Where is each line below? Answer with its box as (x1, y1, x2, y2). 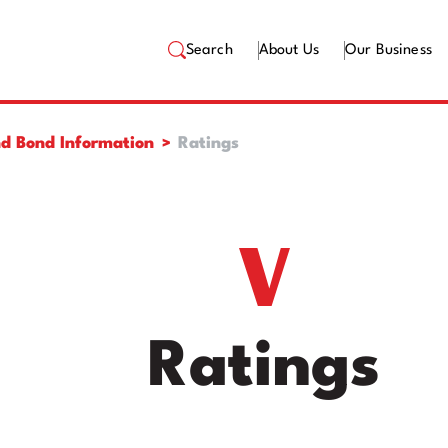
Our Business (345, 42, 432, 58)
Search (185, 42, 233, 58)
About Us (258, 42, 320, 58)
